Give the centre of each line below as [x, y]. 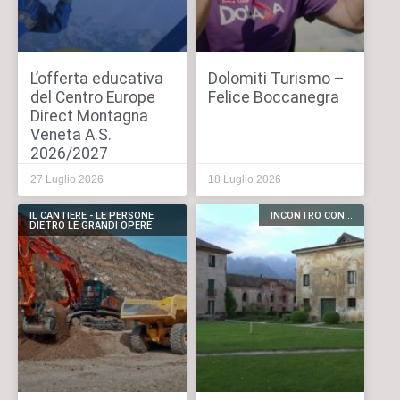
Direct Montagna [89, 117]
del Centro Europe [92, 98]
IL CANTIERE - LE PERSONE [92, 215]
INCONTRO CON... [311, 215]
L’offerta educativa [96, 79]
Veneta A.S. [71, 135]
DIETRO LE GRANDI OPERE [91, 225]
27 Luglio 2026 [67, 180]
